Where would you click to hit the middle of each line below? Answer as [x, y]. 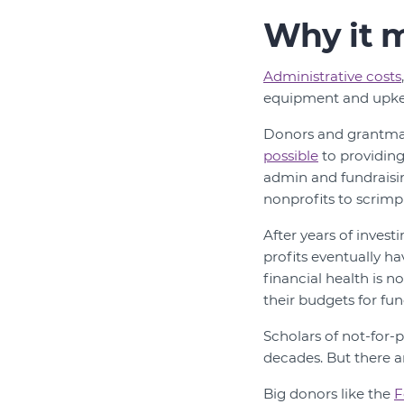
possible [291, 156]
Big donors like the [329, 394]
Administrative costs [332, 76]
